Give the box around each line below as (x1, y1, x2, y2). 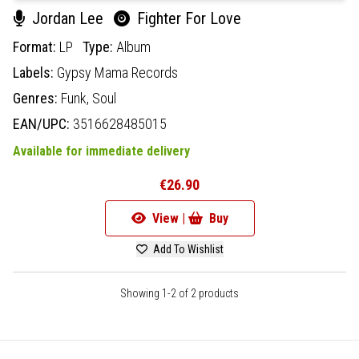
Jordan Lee (28, 8, 107, 28)
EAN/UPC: (13, 115, 73, 132)
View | (148, 210, 188, 226)
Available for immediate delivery (13, 143, 190, 159)
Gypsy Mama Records (57, 63, 178, 81)
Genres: (13, 89, 61, 107)
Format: (13, 38, 59, 55)
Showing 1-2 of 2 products (120, 286, 239, 300)
